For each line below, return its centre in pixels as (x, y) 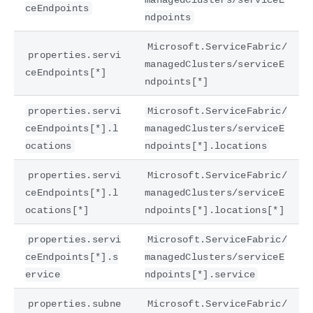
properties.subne (75, 304)
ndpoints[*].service (200, 274)
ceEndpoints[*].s (72, 257)
